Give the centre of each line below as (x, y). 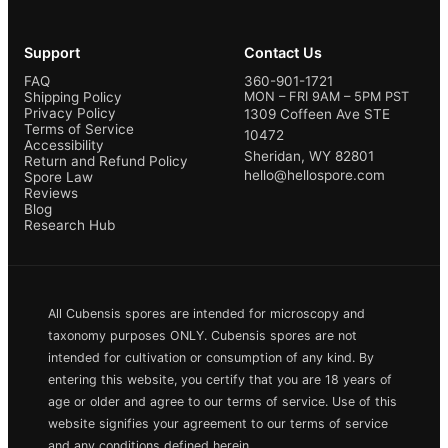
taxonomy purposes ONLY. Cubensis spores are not (202, 335)
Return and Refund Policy (106, 161)
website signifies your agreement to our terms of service (218, 423)
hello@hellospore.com (314, 175)
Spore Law (58, 177)
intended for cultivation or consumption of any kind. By (211, 357)
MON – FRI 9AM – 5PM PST (326, 97)
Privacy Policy (70, 113)
